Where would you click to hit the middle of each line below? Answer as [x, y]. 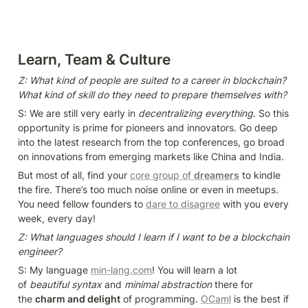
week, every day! [57, 218]
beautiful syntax [66, 284]
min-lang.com [121, 269]
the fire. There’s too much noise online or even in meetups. [148, 189]
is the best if [260, 298]
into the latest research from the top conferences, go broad [151, 142]
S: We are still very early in [78, 113]
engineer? [40, 251]
